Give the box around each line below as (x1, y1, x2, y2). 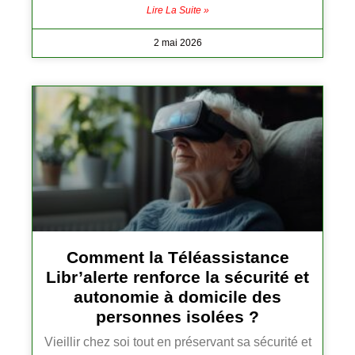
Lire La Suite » (146, 5, 209, 17)
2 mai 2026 (153, 37, 202, 49)
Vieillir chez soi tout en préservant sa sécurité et (44, 335, 311, 349)
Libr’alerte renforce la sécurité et (46, 268, 309, 287)
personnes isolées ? (96, 307, 259, 326)
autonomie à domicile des (74, 288, 281, 307)
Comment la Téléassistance (66, 248, 289, 267)
